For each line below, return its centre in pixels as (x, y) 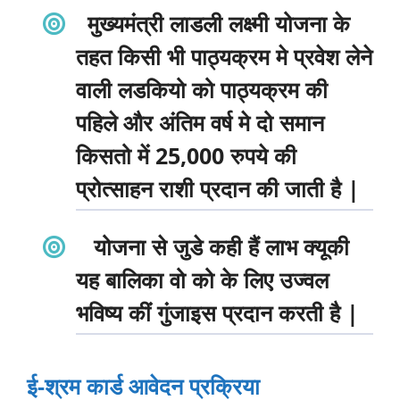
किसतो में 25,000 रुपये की (186, 155)
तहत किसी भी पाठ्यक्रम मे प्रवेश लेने (224, 56)
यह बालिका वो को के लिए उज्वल (202, 279)
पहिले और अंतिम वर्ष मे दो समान (200, 122)
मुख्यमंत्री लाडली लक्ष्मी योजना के (218, 23)
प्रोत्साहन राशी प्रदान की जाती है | (218, 188)
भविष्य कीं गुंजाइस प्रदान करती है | (217, 312)
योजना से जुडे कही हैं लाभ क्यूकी (218, 246)
